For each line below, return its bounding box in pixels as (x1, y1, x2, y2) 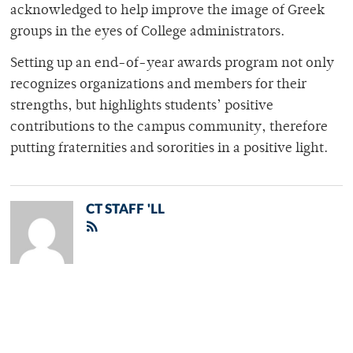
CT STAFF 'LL (86, 203, 165, 217)
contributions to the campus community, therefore (10, 121, 328, 136)
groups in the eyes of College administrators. (10, 25, 284, 40)
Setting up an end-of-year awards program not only (10, 57, 334, 72)
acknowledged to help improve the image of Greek (10, 4, 325, 19)
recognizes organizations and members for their (10, 78, 307, 93)
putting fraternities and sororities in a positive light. (10, 142, 328, 157)
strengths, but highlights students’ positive (10, 99, 273, 114)
